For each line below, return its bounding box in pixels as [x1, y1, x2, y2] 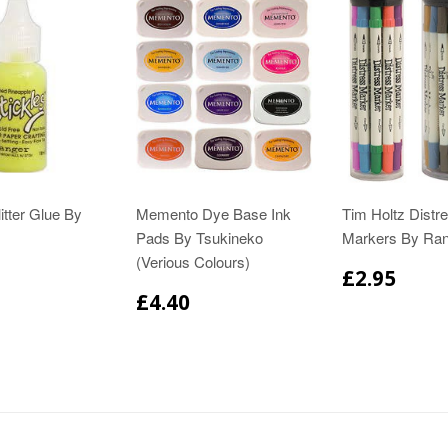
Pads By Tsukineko [136, 227, 263, 249]
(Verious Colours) [136, 251, 250, 273]
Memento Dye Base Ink [136, 203, 291, 225]
